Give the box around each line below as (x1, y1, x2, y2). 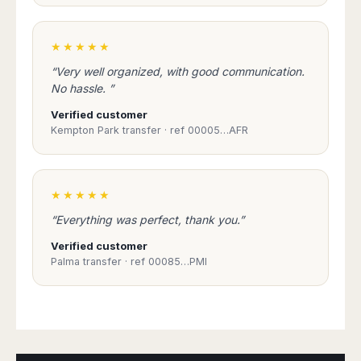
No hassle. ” (51, 81, 114, 95)
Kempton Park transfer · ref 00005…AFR (51, 124, 248, 136)
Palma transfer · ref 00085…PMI (51, 255, 207, 268)
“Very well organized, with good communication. (51, 64, 305, 78)
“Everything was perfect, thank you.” (51, 213, 244, 226)
